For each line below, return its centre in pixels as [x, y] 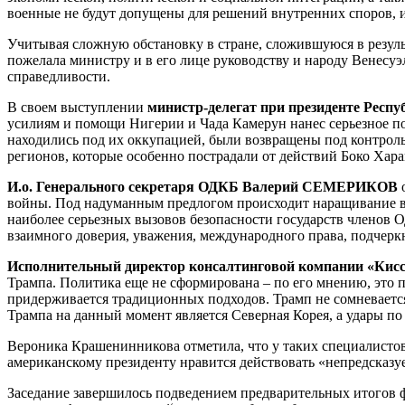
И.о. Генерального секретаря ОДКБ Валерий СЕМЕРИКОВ [202, 187]
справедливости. [59, 77]
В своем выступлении [77, 108]
